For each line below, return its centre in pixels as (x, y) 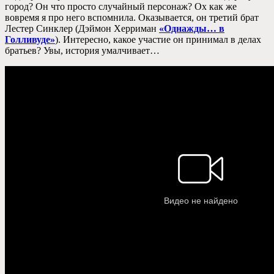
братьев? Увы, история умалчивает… (82, 50)
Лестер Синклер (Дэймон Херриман (82, 28)
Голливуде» (30, 39)
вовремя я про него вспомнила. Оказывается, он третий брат (132, 17)
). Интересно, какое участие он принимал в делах (158, 39)
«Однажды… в (192, 28)
